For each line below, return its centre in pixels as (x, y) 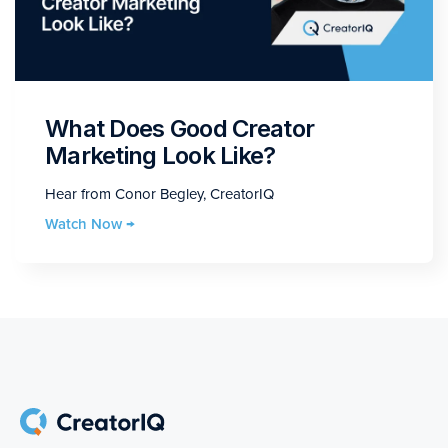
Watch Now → (90, 223)
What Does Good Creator (180, 128)
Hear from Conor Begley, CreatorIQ (159, 193)
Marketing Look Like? (160, 155)
